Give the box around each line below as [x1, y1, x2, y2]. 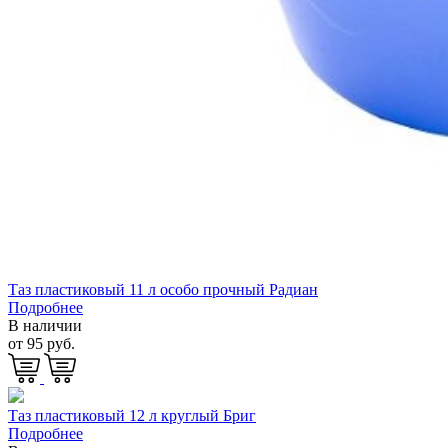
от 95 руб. [8, 334, 75, 352]
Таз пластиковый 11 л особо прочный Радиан [8, 280, 318, 298]
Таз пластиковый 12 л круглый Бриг [8, 406, 256, 424]
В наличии [8, 316, 82, 334]
